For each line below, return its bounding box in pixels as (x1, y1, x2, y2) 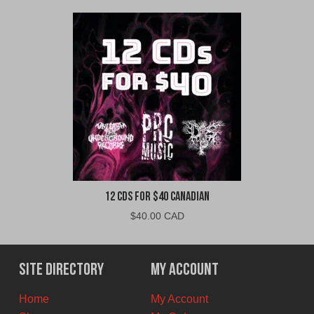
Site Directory (18, 262, 104, 280)
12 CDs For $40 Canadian (104, 191, 210, 205)
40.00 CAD (135, 210, 184, 222)
